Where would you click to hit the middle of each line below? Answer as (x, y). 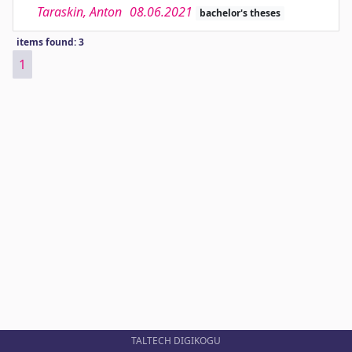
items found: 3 (50, 42)
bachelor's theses (240, 13)
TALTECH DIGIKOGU (176, 341)
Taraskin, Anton (79, 12)
